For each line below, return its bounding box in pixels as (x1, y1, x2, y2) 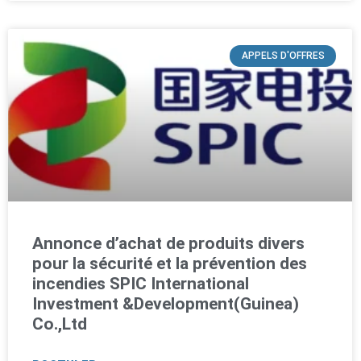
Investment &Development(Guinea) (32, 293, 299, 313)
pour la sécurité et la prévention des (32, 253, 307, 273)
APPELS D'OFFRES (241, 50, 325, 62)
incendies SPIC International (32, 273, 249, 293)
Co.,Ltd (32, 313, 87, 334)
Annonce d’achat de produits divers (32, 233, 305, 253)
